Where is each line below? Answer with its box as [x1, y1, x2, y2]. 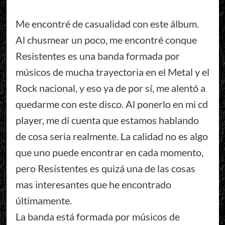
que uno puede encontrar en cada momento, [15, 146, 203, 159]
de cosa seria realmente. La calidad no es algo [15, 130, 208, 143]
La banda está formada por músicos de [15, 210, 180, 223]
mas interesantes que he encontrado [15, 178, 171, 191]
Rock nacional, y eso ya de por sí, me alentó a [15, 82, 205, 94]
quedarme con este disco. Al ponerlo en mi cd [15, 98, 208, 110]
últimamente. [15, 194, 72, 207]
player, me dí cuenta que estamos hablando [15, 114, 199, 127]
